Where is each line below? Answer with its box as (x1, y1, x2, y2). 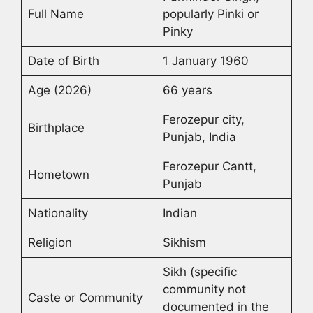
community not (162, 282, 246, 297)
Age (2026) (27, 83, 92, 98)
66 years (162, 83, 212, 98)
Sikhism (162, 235, 206, 250)
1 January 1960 (162, 54, 249, 68)
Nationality (27, 206, 88, 221)
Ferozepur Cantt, (162, 159, 256, 174)
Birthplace (27, 121, 85, 136)
